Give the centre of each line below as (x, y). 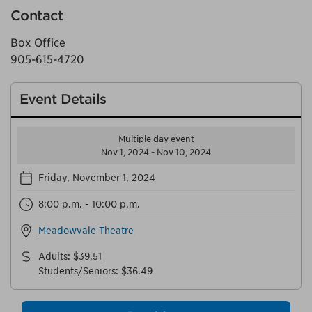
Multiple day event (156, 139)
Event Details (63, 100)
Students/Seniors (77, 271)
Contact (37, 16)
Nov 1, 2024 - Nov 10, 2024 (156, 153)
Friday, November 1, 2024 (97, 178)
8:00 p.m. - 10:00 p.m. (89, 204)
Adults (53, 256)
